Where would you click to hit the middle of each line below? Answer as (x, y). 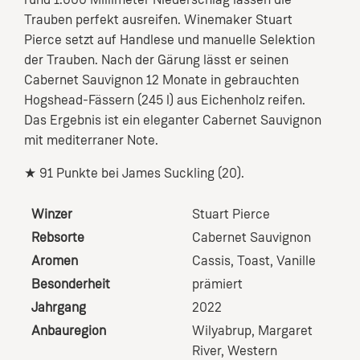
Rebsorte (57, 239)
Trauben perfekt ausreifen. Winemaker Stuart (158, 21)
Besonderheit (70, 285)
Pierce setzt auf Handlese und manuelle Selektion (170, 41)
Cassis (211, 262)
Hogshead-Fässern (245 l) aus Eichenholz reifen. (165, 101)
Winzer (51, 215)
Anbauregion (68, 332)
